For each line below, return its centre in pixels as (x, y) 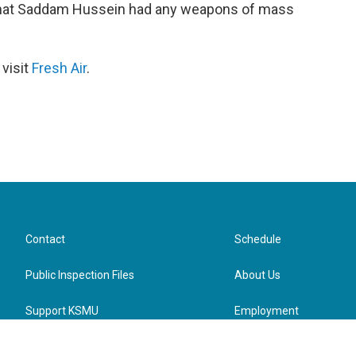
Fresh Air (59, 68)
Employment (267, 311)
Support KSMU (62, 311)
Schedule (258, 239)
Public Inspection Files (80, 275)
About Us (258, 275)
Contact (45, 239)
